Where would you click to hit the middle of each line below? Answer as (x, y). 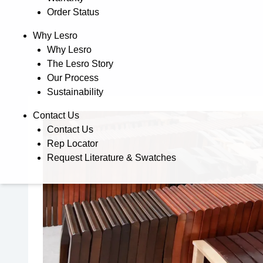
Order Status (73, 12)
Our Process (73, 77)
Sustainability (75, 92)
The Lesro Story (80, 63)
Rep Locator (73, 143)
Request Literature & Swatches (112, 157)
